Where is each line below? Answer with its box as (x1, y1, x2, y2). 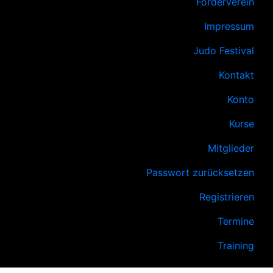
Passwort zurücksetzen (146, 166, 254, 179)
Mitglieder (208, 142, 254, 155)
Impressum (204, 20, 254, 33)
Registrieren (199, 191, 254, 204)
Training (218, 239, 254, 252)
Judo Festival (193, 44, 254, 57)
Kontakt (219, 69, 254, 82)
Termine (218, 215, 254, 228)
